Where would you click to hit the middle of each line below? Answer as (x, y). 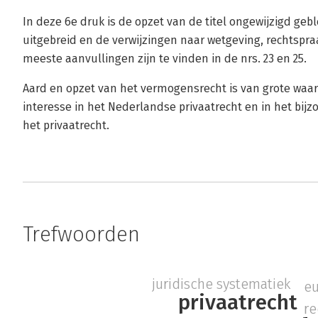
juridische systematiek (222, 284)
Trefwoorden (81, 234)
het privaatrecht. (66, 125)
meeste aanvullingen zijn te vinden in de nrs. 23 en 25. (165, 59)
